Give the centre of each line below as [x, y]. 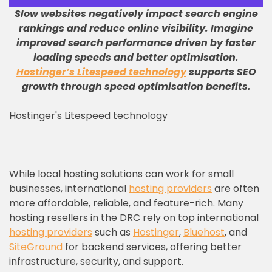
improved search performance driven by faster [136, 43]
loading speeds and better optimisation [134, 57]
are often [236, 189]
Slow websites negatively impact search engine [136, 14]
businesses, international [69, 189]
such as [113, 232]
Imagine [232, 28]
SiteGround [36, 247]
